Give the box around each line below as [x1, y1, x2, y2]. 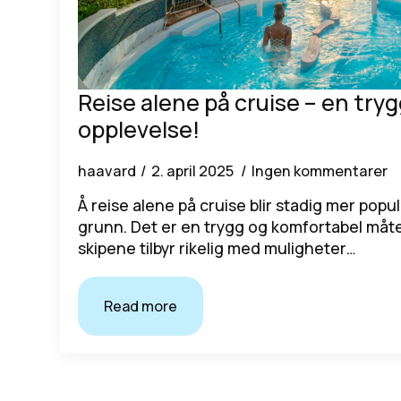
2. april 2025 [151, 161, 237, 182]
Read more [104, 296, 178, 317]
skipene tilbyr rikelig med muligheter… [78, 237, 357, 260]
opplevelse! [78, 114, 200, 146]
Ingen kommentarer [252, 161, 388, 182]
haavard [78, 161, 137, 182]
